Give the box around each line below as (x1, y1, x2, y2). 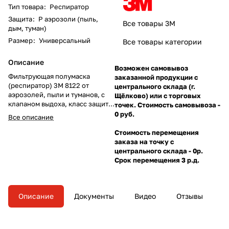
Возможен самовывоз (114, 63, 188, 72)
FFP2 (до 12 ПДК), (8, 108, 66, 117)
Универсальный (39, 36, 90, 44)
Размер (8, 36, 33, 44)
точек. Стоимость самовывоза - (114, 100, 220, 109)
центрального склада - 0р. (114, 146, 203, 155)
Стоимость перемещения (114, 128, 199, 136)
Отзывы (176, 191, 203, 200)
